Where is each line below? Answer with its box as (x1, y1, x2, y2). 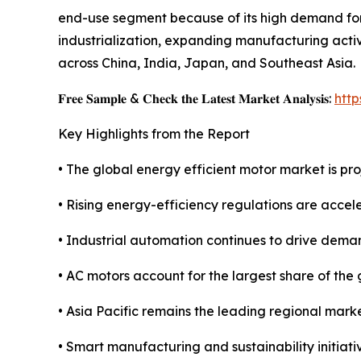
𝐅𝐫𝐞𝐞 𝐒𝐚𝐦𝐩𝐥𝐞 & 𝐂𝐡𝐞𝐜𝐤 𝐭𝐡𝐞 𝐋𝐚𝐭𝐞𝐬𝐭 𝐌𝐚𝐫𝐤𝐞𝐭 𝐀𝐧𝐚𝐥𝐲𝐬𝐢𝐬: (58, 90, 334, 107)
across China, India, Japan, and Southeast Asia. (58, 55, 355, 72)
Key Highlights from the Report (58, 126, 250, 143)
